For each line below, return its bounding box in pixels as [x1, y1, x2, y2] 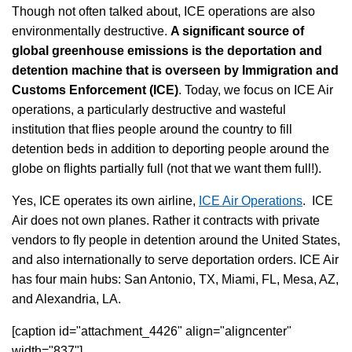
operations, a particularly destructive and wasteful [12, 102, 286, 116]
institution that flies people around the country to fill [12, 122, 292, 136]
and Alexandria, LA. [12, 291, 121, 306]
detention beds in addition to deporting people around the [12, 141, 329, 156]
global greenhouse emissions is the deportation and [12, 43, 322, 57]
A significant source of [170, 24, 304, 38]
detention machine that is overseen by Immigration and [12, 63, 339, 77]
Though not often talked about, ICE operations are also [12, 4, 315, 18]
